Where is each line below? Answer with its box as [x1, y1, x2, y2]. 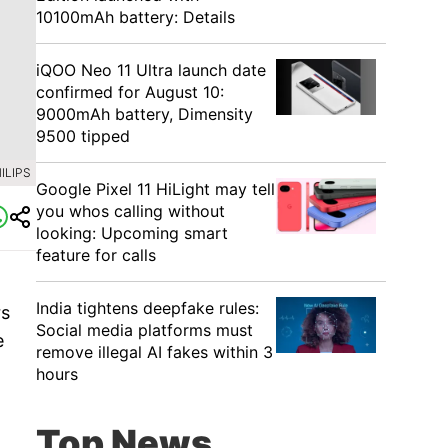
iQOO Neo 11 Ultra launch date [36, 60, 266, 80]
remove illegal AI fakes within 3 [36, 342, 273, 362]
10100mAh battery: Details [36, 7, 235, 27]
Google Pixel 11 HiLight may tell [36, 179, 275, 199]
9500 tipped [36, 126, 130, 146]
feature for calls [36, 245, 156, 265]
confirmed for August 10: [36, 82, 224, 102]
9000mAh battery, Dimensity [36, 104, 253, 124]
